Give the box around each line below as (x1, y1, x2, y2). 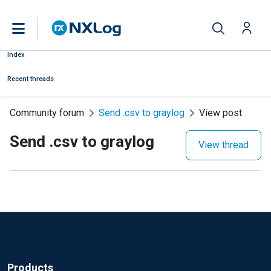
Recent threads (7, 75, 54, 83)
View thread (198, 139, 249, 151)
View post (199, 107, 242, 119)
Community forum (10, 107, 84, 119)
